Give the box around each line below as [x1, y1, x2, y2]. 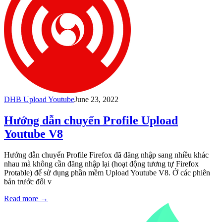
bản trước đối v [4, 177, 52, 186]
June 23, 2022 [74, 95, 118, 104]
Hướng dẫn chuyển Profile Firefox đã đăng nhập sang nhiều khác [4, 151, 209, 160]
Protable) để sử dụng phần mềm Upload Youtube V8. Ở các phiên [4, 168, 210, 177]
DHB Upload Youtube [4, 95, 74, 104]
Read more [4, 194, 38, 203]
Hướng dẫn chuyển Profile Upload [4, 114, 178, 127]
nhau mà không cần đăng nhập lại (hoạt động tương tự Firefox [4, 160, 199, 168]
